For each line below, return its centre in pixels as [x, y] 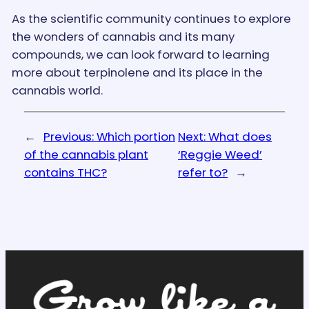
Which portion [136, 136]
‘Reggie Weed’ [220, 154]
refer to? [203, 172]
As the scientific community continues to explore [151, 18]
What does [240, 136]
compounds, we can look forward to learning [140, 54]
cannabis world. [57, 90]
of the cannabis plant [86, 154]
